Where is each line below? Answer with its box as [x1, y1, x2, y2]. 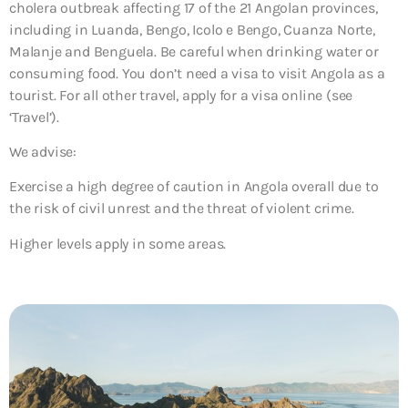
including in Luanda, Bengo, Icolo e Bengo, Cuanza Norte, [9, 20, 375, 38]
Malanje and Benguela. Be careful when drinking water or [9, 42, 379, 60]
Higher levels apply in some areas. [9, 234, 227, 252]
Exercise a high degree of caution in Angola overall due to [9, 178, 379, 196]
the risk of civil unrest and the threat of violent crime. [9, 199, 354, 218]
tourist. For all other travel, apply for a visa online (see [9, 86, 353, 104]
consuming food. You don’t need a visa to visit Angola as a [9, 64, 385, 82]
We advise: [9, 142, 76, 160]
